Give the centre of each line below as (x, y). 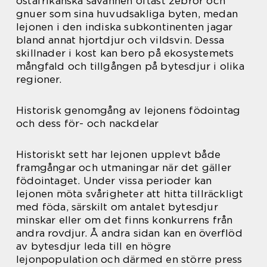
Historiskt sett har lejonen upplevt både (119, 154)
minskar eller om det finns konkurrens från (125, 220)
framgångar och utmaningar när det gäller (124, 167)
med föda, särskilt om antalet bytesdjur (117, 207)
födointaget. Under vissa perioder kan (114, 181)
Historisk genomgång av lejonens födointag (128, 110)
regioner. (39, 79)
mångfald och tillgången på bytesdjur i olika (130, 66)
